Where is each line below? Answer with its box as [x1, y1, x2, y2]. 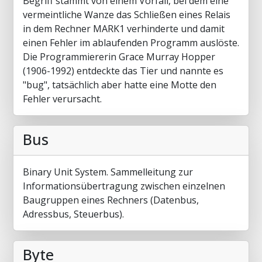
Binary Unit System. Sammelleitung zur [23, 166, 193, 178]
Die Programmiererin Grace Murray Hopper [23, 50, 215, 63]
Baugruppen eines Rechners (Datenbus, [23, 194, 199, 206]
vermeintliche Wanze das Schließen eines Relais [23, 8, 230, 21]
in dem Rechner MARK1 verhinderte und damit [23, 22, 225, 35]
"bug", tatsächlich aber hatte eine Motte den [23, 78, 216, 91]
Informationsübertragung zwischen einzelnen [23, 180, 225, 192]
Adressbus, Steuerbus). [23, 208, 124, 220]
